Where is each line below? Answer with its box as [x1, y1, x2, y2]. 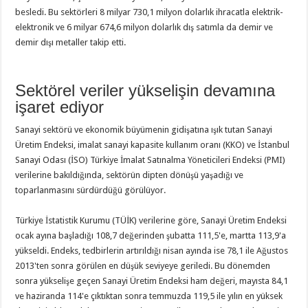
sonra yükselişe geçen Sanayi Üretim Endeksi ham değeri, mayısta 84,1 [15, 276, 289, 286]
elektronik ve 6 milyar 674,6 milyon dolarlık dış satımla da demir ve [15, 22, 274, 32]
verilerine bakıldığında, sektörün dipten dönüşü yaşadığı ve [15, 170, 244, 180]
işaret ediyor [15, 98, 109, 116]
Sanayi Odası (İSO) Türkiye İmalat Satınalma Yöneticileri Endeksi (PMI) [15, 155, 286, 165]
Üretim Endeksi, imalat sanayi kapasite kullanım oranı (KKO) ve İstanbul [15, 140, 290, 150]
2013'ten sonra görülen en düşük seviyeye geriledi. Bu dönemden [15, 261, 271, 271]
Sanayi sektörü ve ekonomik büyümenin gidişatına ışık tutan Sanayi [15, 124, 273, 135]
